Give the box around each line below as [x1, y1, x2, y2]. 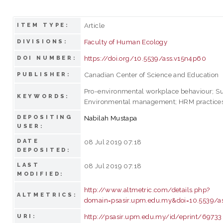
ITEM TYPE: [16, 21, 70, 28]
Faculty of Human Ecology [84, 37, 168, 46]
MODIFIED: [16, 170, 65, 177]
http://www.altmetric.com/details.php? [84, 185, 210, 194]
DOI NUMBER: [16, 54, 78, 61]
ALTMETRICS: [16, 191, 78, 198]
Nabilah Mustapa [84, 113, 137, 122]
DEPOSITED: [16, 146, 72, 153]
